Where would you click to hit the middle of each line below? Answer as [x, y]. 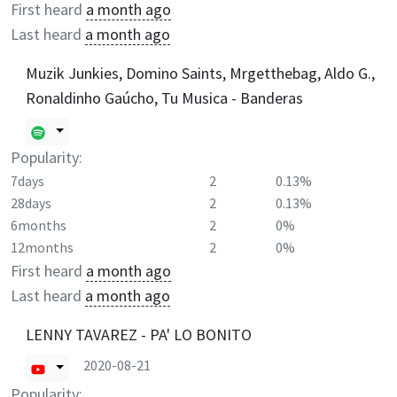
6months [39, 225]
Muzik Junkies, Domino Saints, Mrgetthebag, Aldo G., [200, 73]
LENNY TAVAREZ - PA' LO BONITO [139, 334]
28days [31, 203]
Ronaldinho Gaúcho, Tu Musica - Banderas [164, 97]
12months [42, 247]
